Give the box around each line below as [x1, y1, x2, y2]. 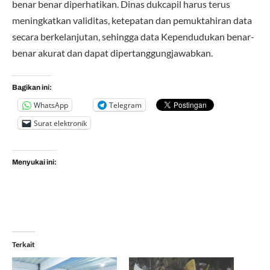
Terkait [12, 239, 35, 249]
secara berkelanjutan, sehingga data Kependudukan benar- [12, 30, 254, 42]
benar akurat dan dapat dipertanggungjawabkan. [12, 46, 213, 58]
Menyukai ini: [12, 158, 57, 167]
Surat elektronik [34, 118, 87, 128]
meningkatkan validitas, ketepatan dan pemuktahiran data [12, 14, 252, 26]
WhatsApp [34, 99, 68, 110]
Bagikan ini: [12, 83, 52, 92]
